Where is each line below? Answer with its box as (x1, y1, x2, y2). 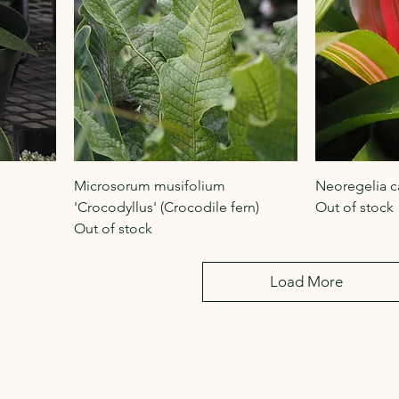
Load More (269, 272, 343, 290)
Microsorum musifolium (74, 176, 225, 194)
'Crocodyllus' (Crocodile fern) (74, 198, 259, 216)
